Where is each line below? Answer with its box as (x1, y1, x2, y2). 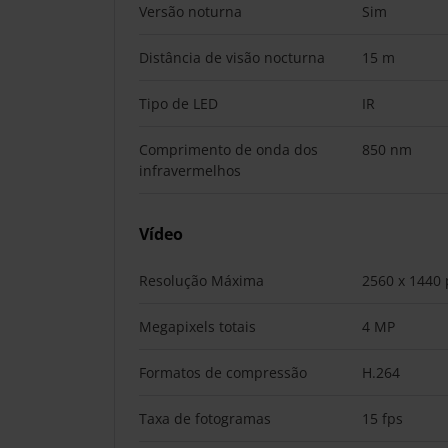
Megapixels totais (139, 317, 256, 336)
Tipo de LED (139, 94, 218, 113)
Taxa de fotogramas (139, 409, 271, 428)
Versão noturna (139, 2, 242, 21)
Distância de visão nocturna (139, 48, 325, 67)
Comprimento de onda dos (139, 140, 318, 159)
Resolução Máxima (139, 271, 264, 290)
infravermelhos (139, 161, 241, 180)
